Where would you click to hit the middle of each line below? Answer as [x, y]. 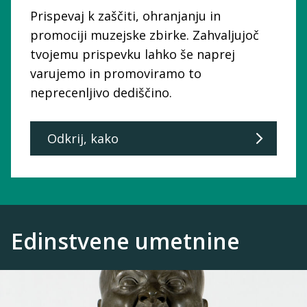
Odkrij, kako [83, 138]
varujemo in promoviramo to [116, 73]
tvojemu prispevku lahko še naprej [133, 54]
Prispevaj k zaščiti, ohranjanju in [125, 15]
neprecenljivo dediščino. [101, 92]
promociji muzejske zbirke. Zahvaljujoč [145, 35]
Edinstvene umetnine [125, 241]
